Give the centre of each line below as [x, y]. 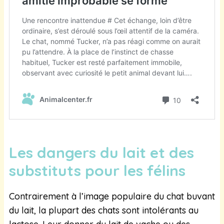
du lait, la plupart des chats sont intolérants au [104, 210]
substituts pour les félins [99, 170]
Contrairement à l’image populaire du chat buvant [112, 196]
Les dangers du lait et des [101, 152]
